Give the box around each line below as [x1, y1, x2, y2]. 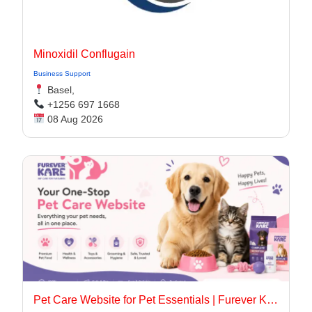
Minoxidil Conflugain [33, 48, 135, 60]
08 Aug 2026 [44, 114, 103, 125]
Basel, [44, 84, 75, 95]
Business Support [33, 70, 91, 77]
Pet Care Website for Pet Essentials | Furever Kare [267, 294, 278, 306]
